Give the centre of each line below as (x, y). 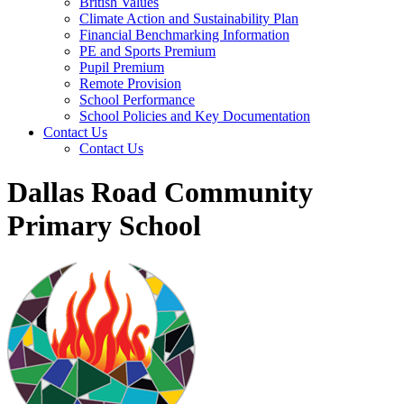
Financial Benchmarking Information (184, 35)
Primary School (104, 226)
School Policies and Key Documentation (195, 116)
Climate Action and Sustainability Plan (189, 18)
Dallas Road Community (160, 193)
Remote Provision (130, 83)
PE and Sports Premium (147, 51)
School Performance (137, 100)
